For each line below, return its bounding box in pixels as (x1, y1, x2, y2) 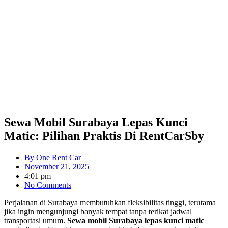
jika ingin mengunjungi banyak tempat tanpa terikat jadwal (4, 207, 192, 216)
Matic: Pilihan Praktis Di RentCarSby (4, 129, 204, 142)
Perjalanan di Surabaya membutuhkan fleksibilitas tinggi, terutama (4, 197, 216, 207)
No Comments (24, 180, 71, 189)
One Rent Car (34, 153, 81, 162)
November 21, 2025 (24, 162, 89, 171)
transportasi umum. (4, 216, 67, 225)
